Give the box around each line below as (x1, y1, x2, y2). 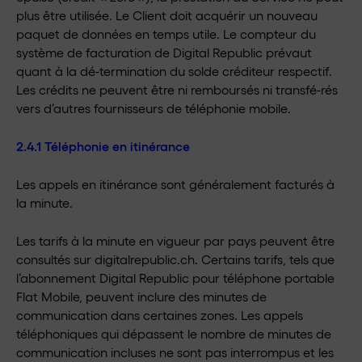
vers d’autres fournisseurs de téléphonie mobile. (16, 100, 291, 116)
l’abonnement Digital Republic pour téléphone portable (16, 270, 335, 285)
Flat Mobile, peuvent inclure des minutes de (16, 288, 267, 304)
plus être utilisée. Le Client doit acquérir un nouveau (16, 7, 318, 23)
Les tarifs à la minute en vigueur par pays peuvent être (16, 233, 335, 248)
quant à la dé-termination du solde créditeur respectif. (16, 63, 332, 78)
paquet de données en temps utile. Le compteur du (16, 26, 316, 41)
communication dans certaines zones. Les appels (16, 307, 303, 322)
